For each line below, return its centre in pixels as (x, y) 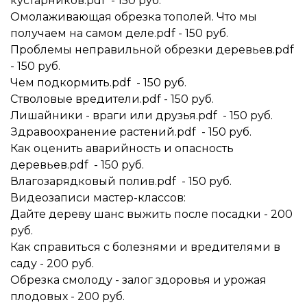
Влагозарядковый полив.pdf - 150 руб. (121, 181)
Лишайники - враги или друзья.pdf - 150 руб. (142, 115)
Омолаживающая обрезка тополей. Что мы (134, 17)
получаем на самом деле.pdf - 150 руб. (119, 33)
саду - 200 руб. (52, 263)
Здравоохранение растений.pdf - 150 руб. (131, 132)
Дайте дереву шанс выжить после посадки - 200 (151, 214)
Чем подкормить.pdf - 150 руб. (98, 83)
